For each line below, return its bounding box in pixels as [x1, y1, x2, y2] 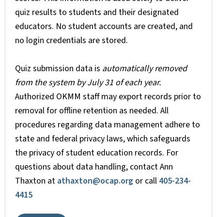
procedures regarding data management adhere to [15, 119, 200, 131]
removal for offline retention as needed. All [15, 105, 169, 117]
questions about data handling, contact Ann [15, 161, 173, 173]
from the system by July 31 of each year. [15, 77, 161, 89]
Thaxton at [15, 175, 57, 187]
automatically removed [102, 62, 187, 75]
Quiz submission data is [15, 62, 102, 75]
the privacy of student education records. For [15, 147, 178, 159]
